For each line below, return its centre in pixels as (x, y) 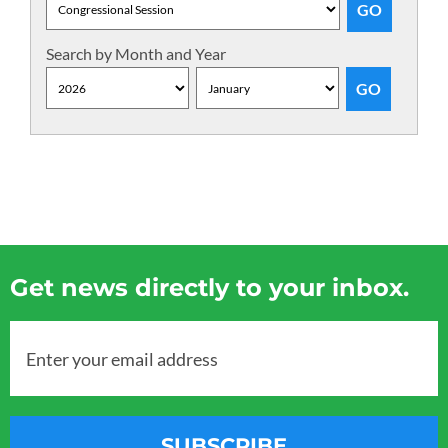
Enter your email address (122, 358)
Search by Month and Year (136, 53)
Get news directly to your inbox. (209, 287)
